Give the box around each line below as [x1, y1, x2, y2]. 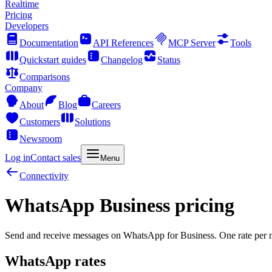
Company [5, 83, 42, 93]
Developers [5, 21, 49, 31]
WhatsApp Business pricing [5, 194, 234, 217]
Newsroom [19, 134, 62, 144]
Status [157, 55, 180, 65]
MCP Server [168, 38, 216, 48]
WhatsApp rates [5, 253, 106, 269]
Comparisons [19, 72, 70, 82]
